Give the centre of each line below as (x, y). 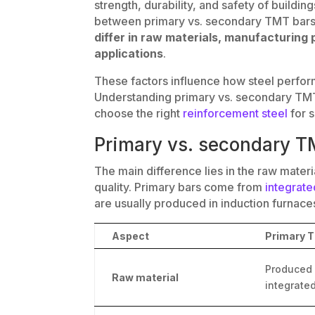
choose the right (139, 113)
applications (129, 53)
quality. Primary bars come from (180, 187)
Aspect (131, 236)
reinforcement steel (236, 113)
